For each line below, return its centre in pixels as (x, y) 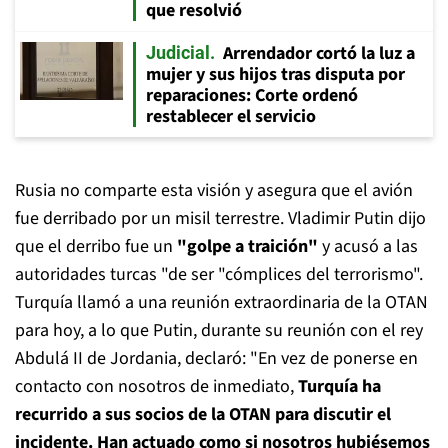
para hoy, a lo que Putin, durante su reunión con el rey (219, 330)
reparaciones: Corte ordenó (252, 95)
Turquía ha (339, 386)
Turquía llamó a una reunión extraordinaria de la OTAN (221, 302)
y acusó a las (368, 246)
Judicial (178, 52)
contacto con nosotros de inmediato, (156, 386)
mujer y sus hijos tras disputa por (275, 74)
